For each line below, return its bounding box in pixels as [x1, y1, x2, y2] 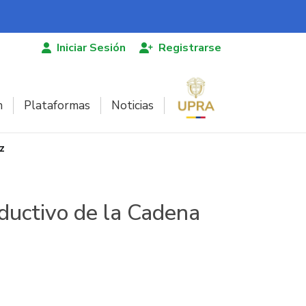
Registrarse [158, 40, 221, 55]
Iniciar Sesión [57, 40, 126, 55]
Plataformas [24, 97, 90, 113]
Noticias [111, 97, 154, 113]
